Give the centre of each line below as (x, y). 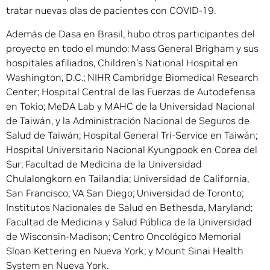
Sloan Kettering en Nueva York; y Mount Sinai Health (125, 251)
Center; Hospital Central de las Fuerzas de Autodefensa (131, 92)
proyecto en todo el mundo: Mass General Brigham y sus (132, 49)
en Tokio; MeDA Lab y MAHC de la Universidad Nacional (130, 106)
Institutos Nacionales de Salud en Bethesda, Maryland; (129, 208)
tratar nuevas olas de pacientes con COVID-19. (111, 11)
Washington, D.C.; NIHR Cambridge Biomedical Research (132, 77)
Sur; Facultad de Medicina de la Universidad (104, 164)
